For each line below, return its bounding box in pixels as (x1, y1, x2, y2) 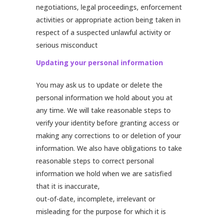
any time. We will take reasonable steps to (36, 106, 171, 115)
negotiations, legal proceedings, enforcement (36, 2, 182, 12)
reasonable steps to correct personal (36, 156, 154, 165)
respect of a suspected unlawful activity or (36, 28, 171, 37)
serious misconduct (36, 40, 98, 50)
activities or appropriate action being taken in (36, 15, 181, 24)
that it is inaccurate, (36, 182, 100, 191)
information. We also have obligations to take (36, 144, 182, 153)
